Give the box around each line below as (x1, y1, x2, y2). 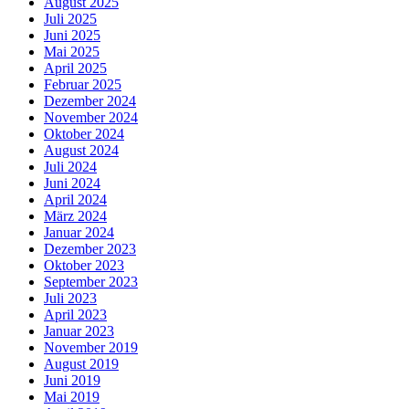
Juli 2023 (44, 289, 97, 306)
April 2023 (44, 306, 107, 322)
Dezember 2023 (44, 240, 136, 257)
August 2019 (44, 355, 119, 372)
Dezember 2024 (44, 92, 136, 109)
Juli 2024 (44, 158, 97, 174)
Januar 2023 (44, 322, 114, 339)
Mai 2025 (44, 43, 100, 59)
